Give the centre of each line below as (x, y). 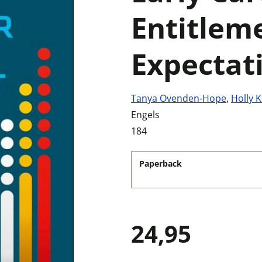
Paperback (161, 163)
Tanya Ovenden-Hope (179, 98)
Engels (145, 115)
